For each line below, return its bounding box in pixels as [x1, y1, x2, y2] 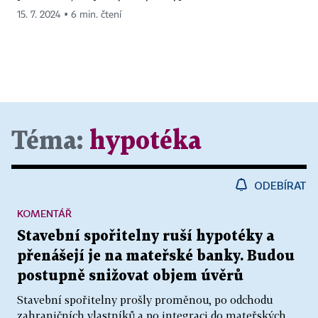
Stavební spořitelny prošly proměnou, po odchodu [17, 292, 273, 306]
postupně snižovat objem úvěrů [17, 268, 243, 283]
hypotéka [89, 129, 202, 153]
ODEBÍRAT [254, 178, 307, 192]
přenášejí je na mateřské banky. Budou [17, 248, 295, 263]
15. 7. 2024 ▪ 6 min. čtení [17, 9, 121, 20]
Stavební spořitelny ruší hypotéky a [17, 229, 274, 243]
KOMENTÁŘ [17, 207, 72, 219]
